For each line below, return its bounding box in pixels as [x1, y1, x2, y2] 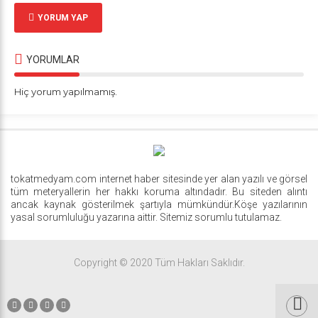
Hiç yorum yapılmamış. [14, 85, 117, 97]
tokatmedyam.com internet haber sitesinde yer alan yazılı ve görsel [11, 173, 307, 185]
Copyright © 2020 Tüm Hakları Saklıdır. [73, 257, 245, 269]
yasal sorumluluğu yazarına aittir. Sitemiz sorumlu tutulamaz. [11, 212, 282, 224]
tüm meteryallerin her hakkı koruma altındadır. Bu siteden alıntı [11, 186, 307, 198]
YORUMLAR [26, 53, 79, 65]
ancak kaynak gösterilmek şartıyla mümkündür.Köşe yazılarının [11, 199, 307, 211]
